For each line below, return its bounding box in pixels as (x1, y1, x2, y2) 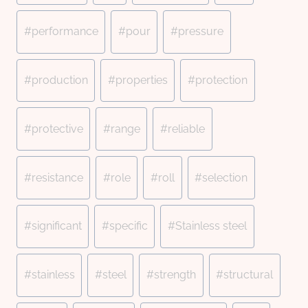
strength (153, 268, 196, 282)
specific (109, 219, 148, 233)
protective (31, 122, 83, 135)
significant (31, 219, 82, 233)
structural (223, 268, 274, 282)
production (31, 73, 88, 87)
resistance (31, 170, 83, 184)
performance (31, 25, 98, 38)
